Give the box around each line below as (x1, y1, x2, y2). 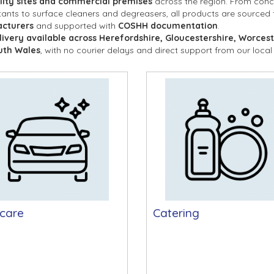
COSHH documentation (117, 20, 218, 31)
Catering (152, 206, 199, 220)
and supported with (33, 20, 118, 31)
